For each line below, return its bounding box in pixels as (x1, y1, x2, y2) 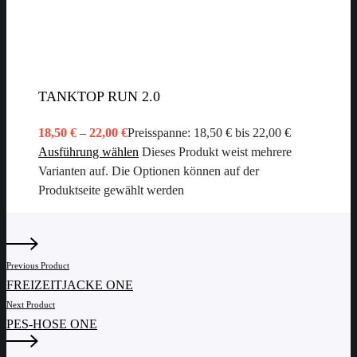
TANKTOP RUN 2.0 (38, 88, 160, 104)
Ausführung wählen (38, 144, 139, 159)
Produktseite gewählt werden (38, 182, 184, 197)
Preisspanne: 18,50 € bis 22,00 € (127, 125, 291, 139)
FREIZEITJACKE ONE (6, 277, 133, 292)
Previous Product (6, 260, 69, 270)
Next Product (6, 299, 55, 309)
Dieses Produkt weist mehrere (142, 144, 292, 159)
